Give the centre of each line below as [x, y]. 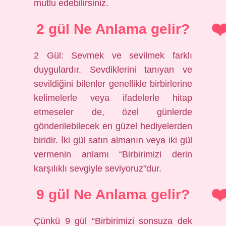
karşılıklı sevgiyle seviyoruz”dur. [98, 168]
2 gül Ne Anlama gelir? [113, 29]
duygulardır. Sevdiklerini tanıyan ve [113, 70]
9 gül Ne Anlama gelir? [113, 194]
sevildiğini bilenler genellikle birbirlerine [113, 84]
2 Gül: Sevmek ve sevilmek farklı [113, 55]
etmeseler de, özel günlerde [113, 112]
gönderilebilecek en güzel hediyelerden [113, 126]
